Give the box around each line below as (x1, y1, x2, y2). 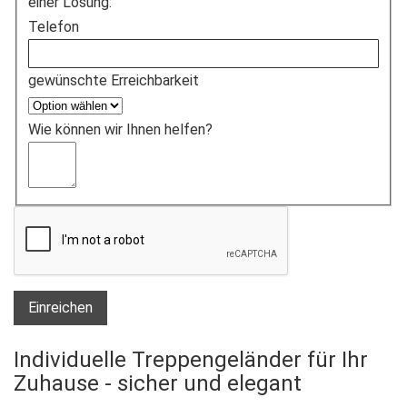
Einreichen (28, 299, 93, 317)
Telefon (28, 18, 79, 36)
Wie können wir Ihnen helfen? (28, 121, 213, 139)
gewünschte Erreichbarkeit (28, 72, 199, 90)
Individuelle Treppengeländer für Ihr (14, 347, 368, 373)
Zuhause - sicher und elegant (14, 371, 302, 397)
